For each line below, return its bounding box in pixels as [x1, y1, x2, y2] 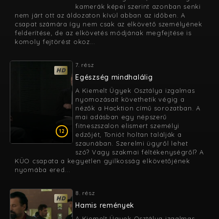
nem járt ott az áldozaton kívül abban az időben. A [15, 11, 186, 19]
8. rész [75, 189, 95, 197]
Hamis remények [75, 201, 135, 210]
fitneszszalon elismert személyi [75, 122, 180, 130]
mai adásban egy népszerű [75, 113, 167, 121]
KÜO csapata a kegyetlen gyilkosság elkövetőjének [15, 157, 190, 165]
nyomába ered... [15, 166, 70, 174]
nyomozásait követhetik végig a [75, 95, 185, 103]
